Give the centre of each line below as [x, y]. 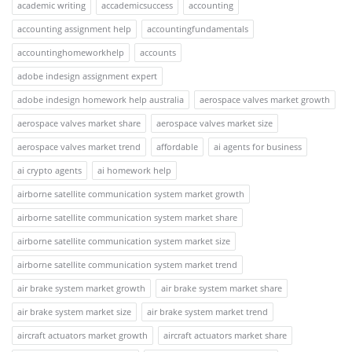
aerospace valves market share [79, 123]
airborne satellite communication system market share [127, 217]
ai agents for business [258, 146]
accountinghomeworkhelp [71, 52]
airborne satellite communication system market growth [131, 193]
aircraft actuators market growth [82, 335]
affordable [177, 146]
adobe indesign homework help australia [101, 99]
